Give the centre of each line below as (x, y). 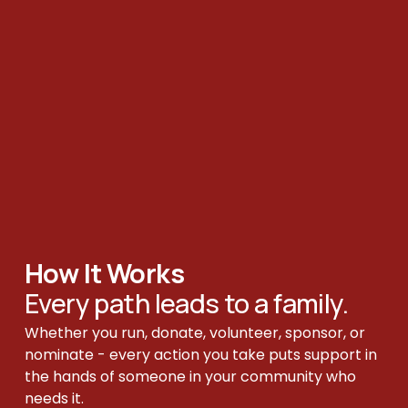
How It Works (107, 273)
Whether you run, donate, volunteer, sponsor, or (194, 332)
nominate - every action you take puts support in (200, 354)
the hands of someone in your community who (190, 376)
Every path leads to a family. (186, 303)
